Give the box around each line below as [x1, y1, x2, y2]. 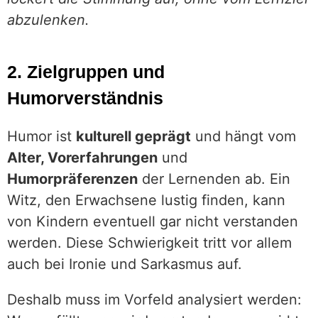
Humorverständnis [7, 88, 163, 108]
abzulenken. [7, 11, 89, 28]
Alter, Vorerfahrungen [7, 149, 158, 166]
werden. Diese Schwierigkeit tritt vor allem [7, 234, 292, 251]
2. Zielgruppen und [7, 62, 165, 82]
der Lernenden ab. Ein [138, 170, 290, 187]
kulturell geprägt [76, 128, 191, 145]
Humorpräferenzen [7, 170, 138, 187]
